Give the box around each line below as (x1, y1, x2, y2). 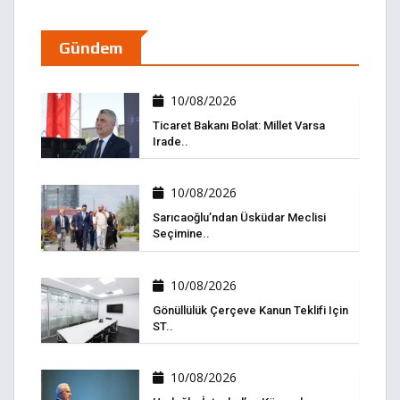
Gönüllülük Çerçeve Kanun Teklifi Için (153, 303, 348, 317)
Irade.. (153, 135, 188, 149)
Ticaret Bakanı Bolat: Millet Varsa (153, 119, 325, 133)
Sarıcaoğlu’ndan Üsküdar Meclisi (153, 211, 326, 225)
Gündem (59, 38, 123, 58)
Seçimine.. (153, 227, 210, 241)
